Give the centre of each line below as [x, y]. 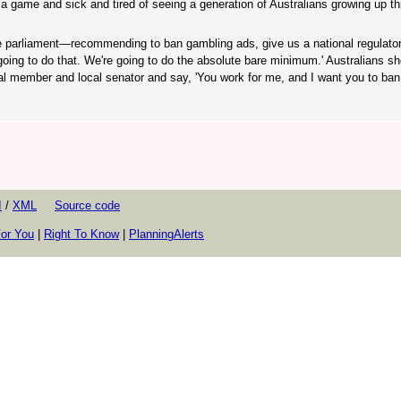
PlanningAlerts [166, 235]
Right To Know [81, 235]
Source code [87, 206]
